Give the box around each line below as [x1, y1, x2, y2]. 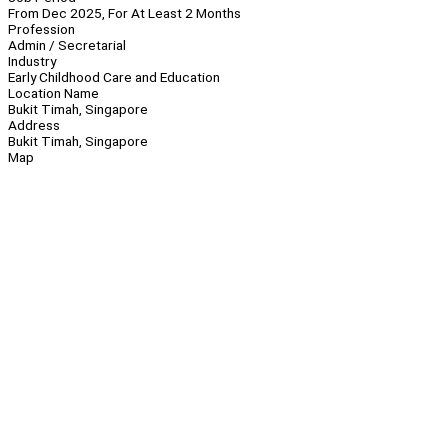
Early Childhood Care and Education [8, 69, 220, 86]
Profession [8, 21, 75, 38]
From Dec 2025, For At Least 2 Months [8, 5, 241, 22]
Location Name [8, 85, 99, 102]
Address [8, 117, 60, 134]
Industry [8, 53, 56, 70]
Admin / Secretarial [8, 37, 126, 54]
